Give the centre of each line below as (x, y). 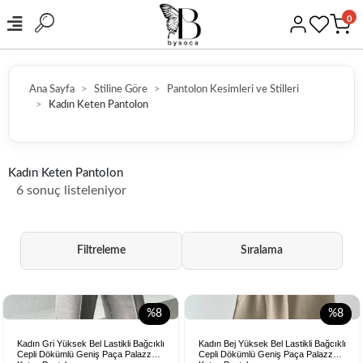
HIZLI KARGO (192, 117)
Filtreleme (101, 250)
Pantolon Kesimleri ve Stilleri (233, 90)
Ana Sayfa (52, 90)
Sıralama (262, 250)
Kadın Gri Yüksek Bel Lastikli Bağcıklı (91, 344)
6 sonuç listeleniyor (71, 190)
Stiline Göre (121, 90)
